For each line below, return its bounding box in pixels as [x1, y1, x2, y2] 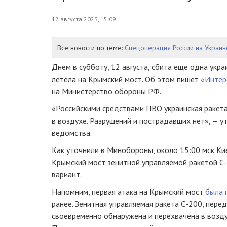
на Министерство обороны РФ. [52, 86, 161, 96]
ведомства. [52, 128, 92, 138]
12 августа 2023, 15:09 [52, 15, 116, 23]
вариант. [52, 169, 82, 179]
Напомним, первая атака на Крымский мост [52, 186, 205, 197]
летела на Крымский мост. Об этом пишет [52, 74, 201, 84]
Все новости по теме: [57, 43, 125, 52]
